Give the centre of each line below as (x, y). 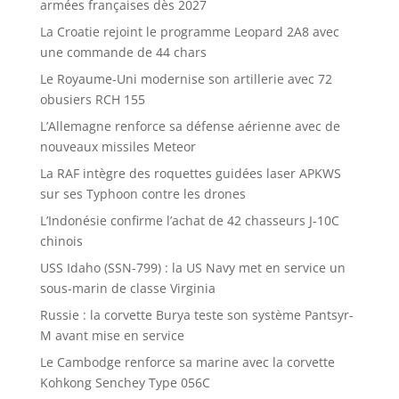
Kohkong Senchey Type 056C (125, 383)
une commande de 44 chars (123, 53)
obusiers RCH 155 (92, 100)
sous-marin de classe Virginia (127, 289)
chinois (61, 241)
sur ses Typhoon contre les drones (142, 194)
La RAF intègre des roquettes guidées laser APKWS (190, 174)
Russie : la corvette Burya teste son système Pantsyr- (196, 315)
